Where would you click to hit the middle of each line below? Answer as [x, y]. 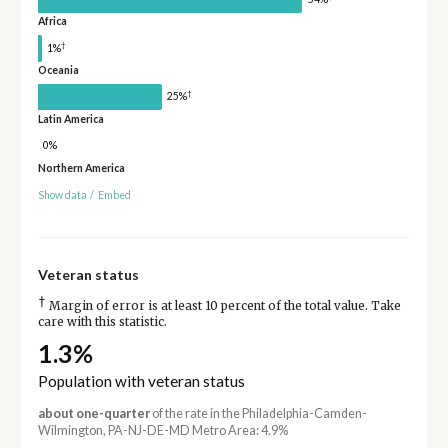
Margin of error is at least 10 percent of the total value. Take [223, 305]
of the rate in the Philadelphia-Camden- [258, 413]
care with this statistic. [102, 321]
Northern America [81, 167]
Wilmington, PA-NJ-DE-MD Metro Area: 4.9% [162, 430]
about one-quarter [93, 413]
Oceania [58, 70]
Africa [52, 21]
